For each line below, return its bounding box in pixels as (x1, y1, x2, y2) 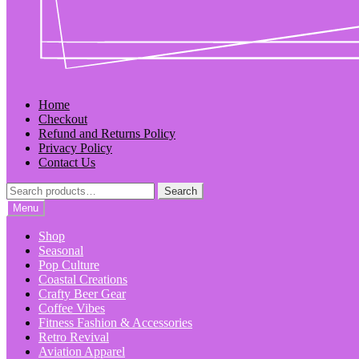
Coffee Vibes (38, 301, 105, 315)
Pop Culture (38, 258, 99, 272)
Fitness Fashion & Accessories (38, 316, 192, 329)
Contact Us (38, 155, 95, 169)
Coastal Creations (38, 272, 127, 286)
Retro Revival (38, 330, 109, 344)
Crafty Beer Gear (38, 287, 126, 301)
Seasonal (38, 244, 83, 257)
